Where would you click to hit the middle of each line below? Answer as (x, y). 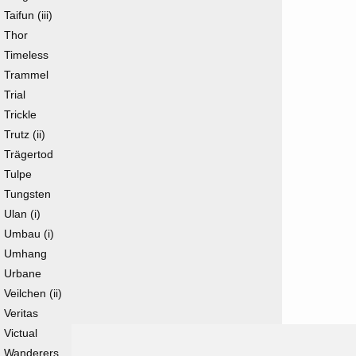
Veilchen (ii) (33, 293)
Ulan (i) (22, 214)
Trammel (26, 75)
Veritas (21, 313)
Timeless (26, 55)
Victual (21, 333)
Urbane (23, 273)
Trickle (20, 114)
